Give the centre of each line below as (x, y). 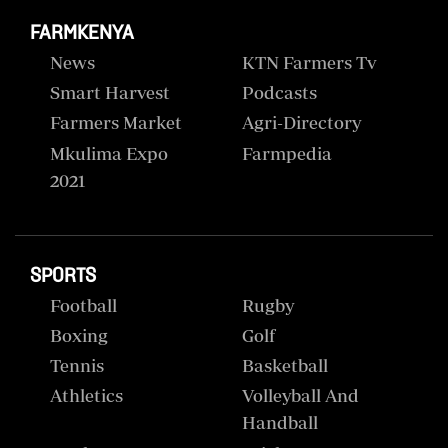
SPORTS (63, 275)
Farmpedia (286, 153)
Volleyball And (300, 396)
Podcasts (279, 93)
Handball (279, 423)
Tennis (77, 366)
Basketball (284, 366)
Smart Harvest (110, 93)
